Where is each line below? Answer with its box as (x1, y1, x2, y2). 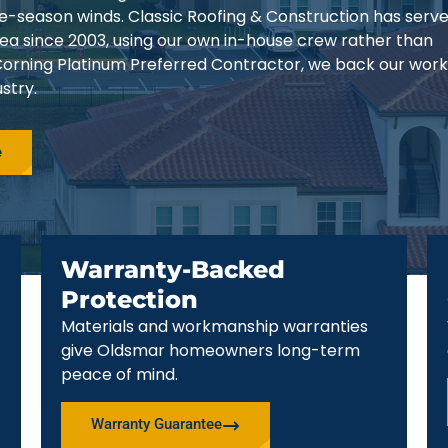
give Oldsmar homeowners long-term (60, 339, 360, 363)
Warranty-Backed (60, 255, 285, 285)
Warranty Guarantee (90, 414, 222, 433)
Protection (60, 285, 198, 315)
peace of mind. (60, 363, 178, 387)
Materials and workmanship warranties (60, 315, 368, 339)
